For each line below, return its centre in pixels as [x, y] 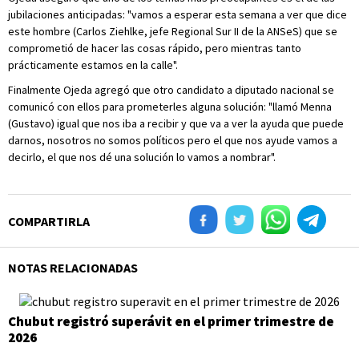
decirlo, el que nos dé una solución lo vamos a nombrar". [142, 157]
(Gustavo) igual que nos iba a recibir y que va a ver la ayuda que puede [176, 123]
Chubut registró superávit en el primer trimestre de [171, 322]
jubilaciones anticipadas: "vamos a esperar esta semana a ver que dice [177, 14]
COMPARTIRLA [49, 221]
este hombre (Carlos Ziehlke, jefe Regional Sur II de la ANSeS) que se [173, 31]
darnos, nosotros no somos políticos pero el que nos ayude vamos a [173, 140]
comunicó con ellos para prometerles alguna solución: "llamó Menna [170, 107]
